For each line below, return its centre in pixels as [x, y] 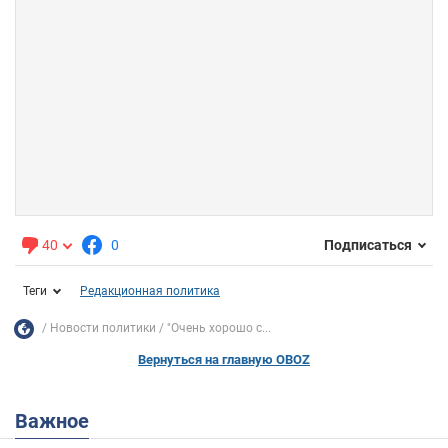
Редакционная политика [150, 290]
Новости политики [103, 328]
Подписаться [368, 245]
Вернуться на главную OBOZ [224, 359]
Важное [58, 420]
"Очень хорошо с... [219, 328]
